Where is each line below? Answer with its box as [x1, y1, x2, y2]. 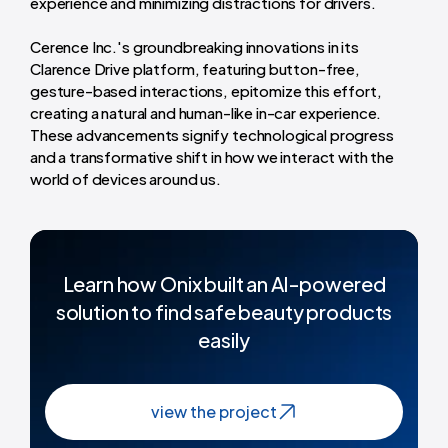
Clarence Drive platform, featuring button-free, [30, 58, 360, 78]
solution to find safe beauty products [55, 298, 393, 324]
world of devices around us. [30, 168, 221, 188]
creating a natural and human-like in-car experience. [30, 102, 382, 122]
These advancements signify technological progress [30, 124, 394, 144]
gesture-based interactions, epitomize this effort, [30, 80, 382, 100]
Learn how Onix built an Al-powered [62, 270, 386, 296]
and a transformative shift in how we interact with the [30, 146, 394, 166]
